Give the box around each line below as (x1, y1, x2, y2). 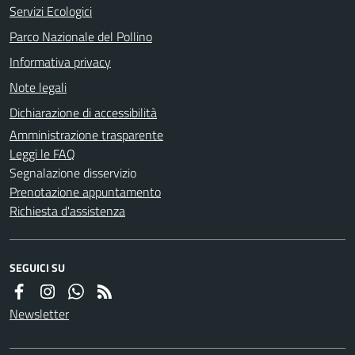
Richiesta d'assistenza (10, 200, 125, 220)
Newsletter (10, 303, 69, 323)
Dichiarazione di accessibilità (10, 102, 157, 122)
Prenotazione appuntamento (10, 181, 161, 201)
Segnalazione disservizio (10, 162, 136, 182)
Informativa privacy (10, 52, 111, 71)
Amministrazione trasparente (10, 124, 163, 144)
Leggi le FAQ (10, 143, 75, 163)
